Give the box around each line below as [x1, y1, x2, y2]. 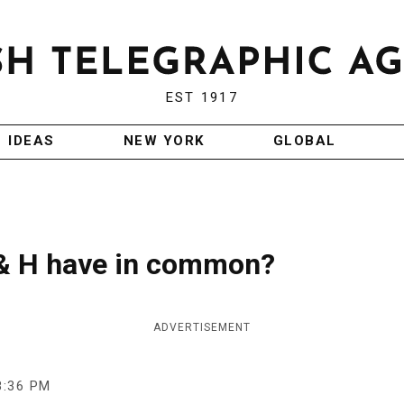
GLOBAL [272, 133, 336, 150]
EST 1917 [165, 89, 238, 106]
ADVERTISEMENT [153, 321, 251, 335]
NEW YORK [123, 133, 205, 150]
